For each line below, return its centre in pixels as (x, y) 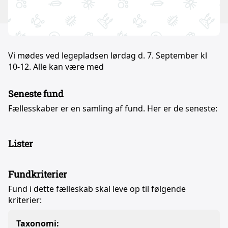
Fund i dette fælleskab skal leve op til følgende (97, 189)
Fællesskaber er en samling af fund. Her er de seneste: (113, 108)
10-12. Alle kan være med (57, 67)
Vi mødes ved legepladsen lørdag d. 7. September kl (108, 55)
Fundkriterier (38, 174)
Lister (21, 144)
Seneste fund (36, 94)
